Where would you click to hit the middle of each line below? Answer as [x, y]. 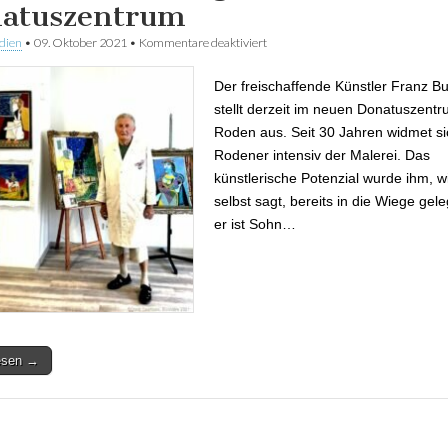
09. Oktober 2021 [80, 42]
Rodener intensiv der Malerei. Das [322, 155]
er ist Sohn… [255, 224]
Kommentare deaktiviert [203, 42]
